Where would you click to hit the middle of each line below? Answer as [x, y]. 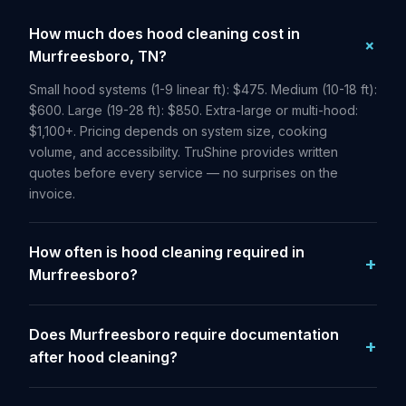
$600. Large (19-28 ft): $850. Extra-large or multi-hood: [193, 110]
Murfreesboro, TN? [98, 56]
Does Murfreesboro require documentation [184, 334]
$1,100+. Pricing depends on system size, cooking [178, 131]
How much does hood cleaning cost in [164, 34]
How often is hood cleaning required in [167, 252]
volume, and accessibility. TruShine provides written [184, 152]
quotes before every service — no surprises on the [184, 173]
